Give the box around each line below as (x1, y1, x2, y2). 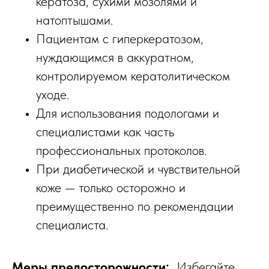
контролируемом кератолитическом (36, 68, 230, 84)
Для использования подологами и (36, 105, 219, 121)
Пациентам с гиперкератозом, (36, 31, 204, 47)
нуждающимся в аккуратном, (36, 49, 194, 65)
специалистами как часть (36, 124, 174, 140)
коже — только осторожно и (36, 180, 186, 196)
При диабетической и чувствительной (36, 161, 240, 177)
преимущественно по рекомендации (36, 198, 234, 214)
